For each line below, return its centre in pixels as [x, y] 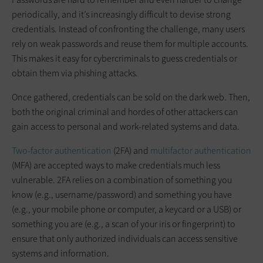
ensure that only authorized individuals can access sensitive [125, 238]
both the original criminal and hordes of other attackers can [125, 112]
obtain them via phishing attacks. [75, 73]
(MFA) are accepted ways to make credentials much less [116, 165]
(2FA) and [131, 150]
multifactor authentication [201, 150]
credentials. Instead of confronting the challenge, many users [128, 29]
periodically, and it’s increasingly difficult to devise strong [121, 14]
